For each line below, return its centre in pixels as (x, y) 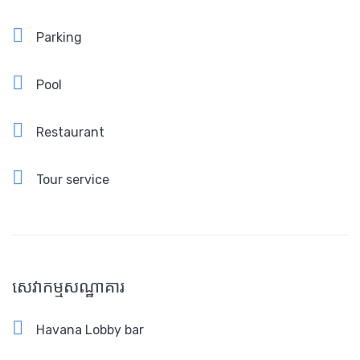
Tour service (73, 180)
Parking (59, 38)
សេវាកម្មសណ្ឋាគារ (68, 287)
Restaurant (70, 133)
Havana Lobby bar (90, 330)
